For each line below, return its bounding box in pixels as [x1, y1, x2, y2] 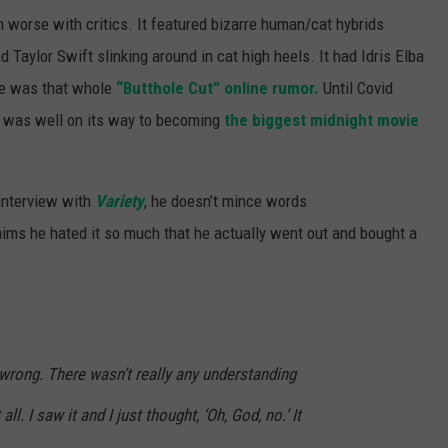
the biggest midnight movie [224, 109, 419, 130]
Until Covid [319, 77, 393, 98]
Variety [95, 190, 144, 211]
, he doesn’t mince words [144, 190, 307, 211]
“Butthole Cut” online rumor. [116, 77, 319, 98]
